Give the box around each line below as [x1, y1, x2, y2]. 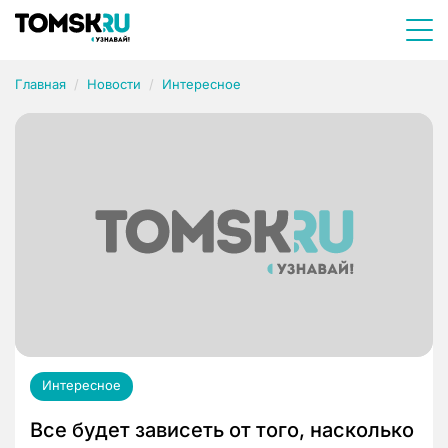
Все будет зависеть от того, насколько [30, 418, 414, 443]
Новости [87, 76, 141, 92]
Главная [15, 76, 66, 92]
